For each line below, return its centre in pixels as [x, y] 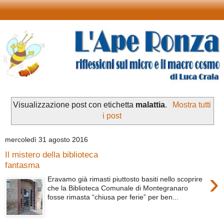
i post [112, 116]
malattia [150, 105]
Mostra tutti [191, 105]
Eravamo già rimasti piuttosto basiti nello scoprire [125, 179]
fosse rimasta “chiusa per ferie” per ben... [113, 197]
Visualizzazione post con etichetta [74, 105]
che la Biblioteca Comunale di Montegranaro [118, 188]
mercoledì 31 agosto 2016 [46, 140]
